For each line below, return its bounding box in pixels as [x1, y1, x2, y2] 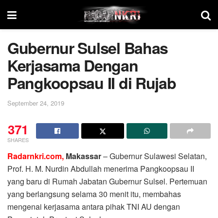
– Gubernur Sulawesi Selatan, [101, 150, 207, 162]
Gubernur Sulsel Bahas [7, 36, 168, 59]
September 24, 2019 [7, 98, 64, 108]
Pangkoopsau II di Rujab [7, 72, 176, 94]
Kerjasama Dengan [7, 54, 138, 76]
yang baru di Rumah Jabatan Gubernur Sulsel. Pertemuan [7, 175, 207, 187]
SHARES [7, 135, 29, 144]
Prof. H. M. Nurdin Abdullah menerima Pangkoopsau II [7, 163, 194, 174]
